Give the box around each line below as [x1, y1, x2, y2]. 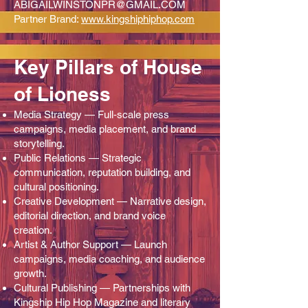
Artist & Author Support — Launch [14, 238, 167, 250]
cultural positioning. [14, 180, 99, 192]
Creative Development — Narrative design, [14, 195, 206, 207]
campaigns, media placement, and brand [14, 122, 196, 135]
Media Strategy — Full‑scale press [14, 108, 169, 120]
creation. [14, 223, 52, 236]
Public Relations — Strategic [14, 151, 142, 164]
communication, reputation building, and [14, 166, 190, 178]
